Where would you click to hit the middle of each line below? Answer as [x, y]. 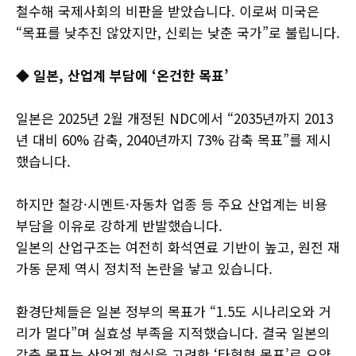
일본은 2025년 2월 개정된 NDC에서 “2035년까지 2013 [174, 118]
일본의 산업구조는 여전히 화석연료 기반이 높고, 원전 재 [178, 247]
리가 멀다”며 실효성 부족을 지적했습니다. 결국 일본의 [173, 333]
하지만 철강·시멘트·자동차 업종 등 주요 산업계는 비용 [172, 204]
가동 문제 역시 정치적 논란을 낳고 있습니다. [144, 269]
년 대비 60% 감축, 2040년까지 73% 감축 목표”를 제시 [174, 140]
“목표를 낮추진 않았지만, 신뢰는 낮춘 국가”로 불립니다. [178, 33]
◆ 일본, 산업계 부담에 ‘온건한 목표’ [124, 75]
